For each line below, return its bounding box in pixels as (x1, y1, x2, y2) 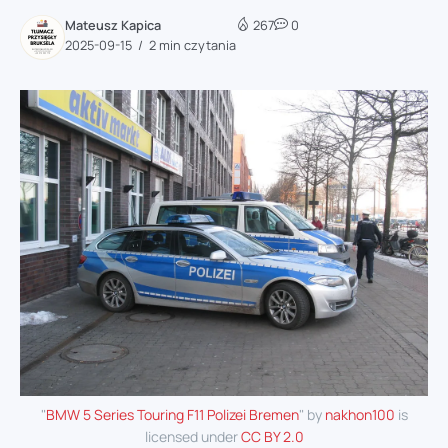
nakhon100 (324, 404, 395, 424)
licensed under (144, 426, 241, 446)
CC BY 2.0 (240, 426, 304, 446)
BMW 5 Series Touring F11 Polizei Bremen (45, 404, 299, 424)
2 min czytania (146, 35, 236, 54)
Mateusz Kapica (65, 15, 161, 34)
